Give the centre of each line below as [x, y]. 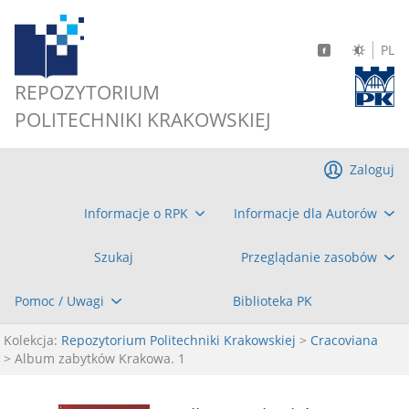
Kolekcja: [31, 340]
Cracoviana [344, 340]
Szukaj [113, 257]
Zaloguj [372, 169]
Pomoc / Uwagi [59, 301]
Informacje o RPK [136, 213]
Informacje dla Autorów [306, 213]
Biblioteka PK [272, 301]
